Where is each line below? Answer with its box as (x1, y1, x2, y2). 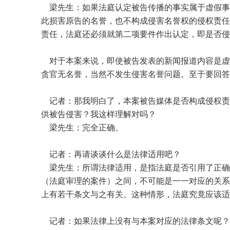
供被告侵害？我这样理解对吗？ (41, 110, 156, 119)
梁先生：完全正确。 (41, 123, 123, 132)
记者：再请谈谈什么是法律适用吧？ (41, 150, 181, 159)
